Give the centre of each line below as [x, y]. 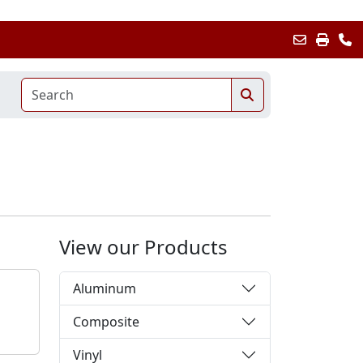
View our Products [143, 246]
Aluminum [105, 288]
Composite [106, 321]
